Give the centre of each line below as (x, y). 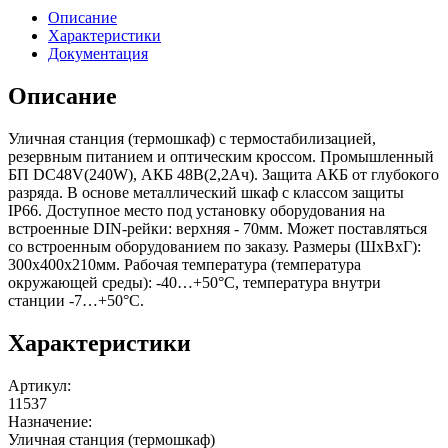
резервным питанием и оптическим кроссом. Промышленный (221, 157)
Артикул (37, 385)
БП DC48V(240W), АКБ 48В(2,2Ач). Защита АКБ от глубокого (223, 175)
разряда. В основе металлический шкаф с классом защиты (206, 193)
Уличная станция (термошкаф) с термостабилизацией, (192, 139)
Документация (98, 54)
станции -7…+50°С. (76, 301)
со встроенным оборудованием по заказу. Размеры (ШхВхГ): (214, 247)
